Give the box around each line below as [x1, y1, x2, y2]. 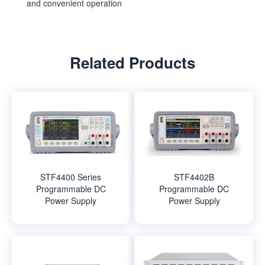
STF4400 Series [40, 170, 102, 183]
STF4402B [174, 170, 215, 183]
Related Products [70, 51, 195, 74]
